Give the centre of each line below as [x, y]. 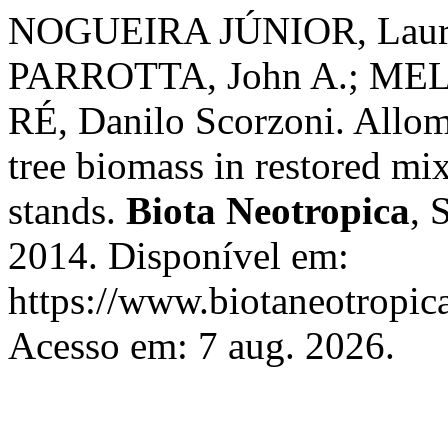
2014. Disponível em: [178, 255]
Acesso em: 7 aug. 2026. [201, 345]
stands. [67, 210]
